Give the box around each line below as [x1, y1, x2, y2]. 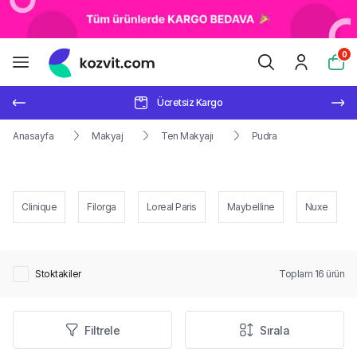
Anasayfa [13, 130, 53, 142]
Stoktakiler [35, 268, 81, 280]
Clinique [22, 201, 57, 213]
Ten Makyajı [161, 130, 214, 142]
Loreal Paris [146, 201, 197, 213]
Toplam [279, 268, 315, 280]
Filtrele [84, 323, 120, 337]
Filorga [87, 201, 116, 213]
